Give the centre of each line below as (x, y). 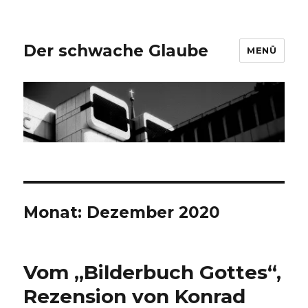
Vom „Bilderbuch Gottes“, (153, 273)
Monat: (55, 213)
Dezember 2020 (154, 213)
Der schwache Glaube (116, 51)
